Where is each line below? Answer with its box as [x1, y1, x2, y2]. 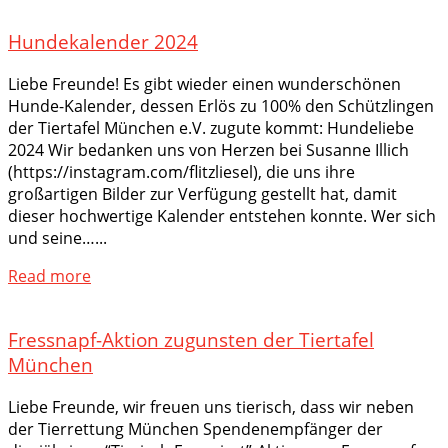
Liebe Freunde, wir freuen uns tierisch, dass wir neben [8, 396, 414, 419]
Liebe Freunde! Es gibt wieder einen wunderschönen [8, 72, 401, 95]
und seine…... [8, 226, 107, 249]
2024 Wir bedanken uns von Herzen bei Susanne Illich [8, 138, 409, 161]
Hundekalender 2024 [8, 29, 198, 55]
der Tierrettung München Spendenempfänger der [8, 418, 383, 441]
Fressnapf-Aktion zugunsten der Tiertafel [8, 327, 374, 353]
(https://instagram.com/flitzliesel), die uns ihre [8, 160, 355, 183]
